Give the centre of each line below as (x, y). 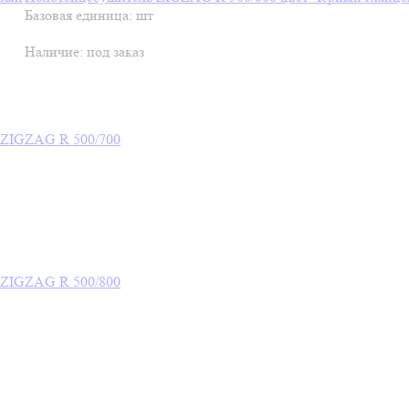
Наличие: (56, 52)
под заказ (115, 52)
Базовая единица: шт (89, 15)
